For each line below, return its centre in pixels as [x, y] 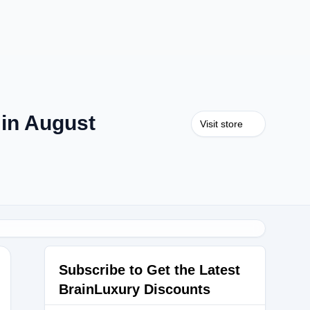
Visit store [221, 124]
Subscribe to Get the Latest [149, 270]
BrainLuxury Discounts [135, 289]
